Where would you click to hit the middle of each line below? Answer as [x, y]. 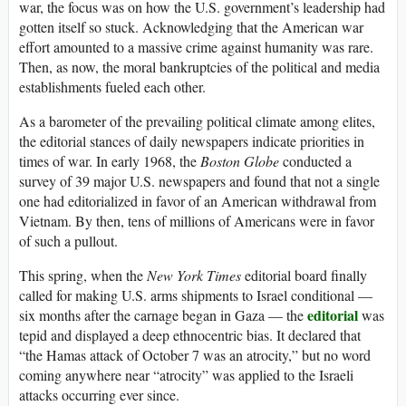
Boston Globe [240, 160]
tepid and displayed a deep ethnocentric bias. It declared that [190, 334]
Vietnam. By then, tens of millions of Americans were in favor [197, 220]
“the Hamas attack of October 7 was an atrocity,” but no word [195, 354]
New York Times [194, 275]
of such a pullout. [68, 240]
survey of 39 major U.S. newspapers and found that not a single [199, 180]
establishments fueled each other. [112, 86]
